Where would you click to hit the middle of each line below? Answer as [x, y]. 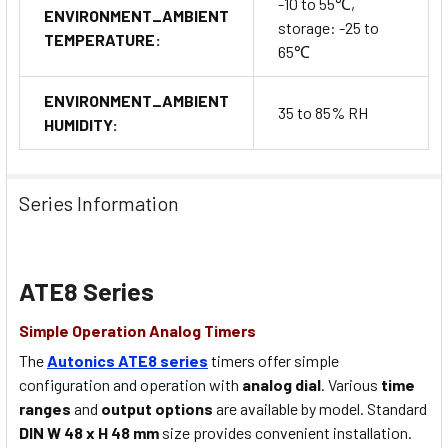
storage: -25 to [328, 28]
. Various [351, 385]
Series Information [99, 203]
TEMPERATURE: [102, 40]
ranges [45, 409]
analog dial [281, 385]
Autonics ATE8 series [127, 361]
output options [157, 409]
